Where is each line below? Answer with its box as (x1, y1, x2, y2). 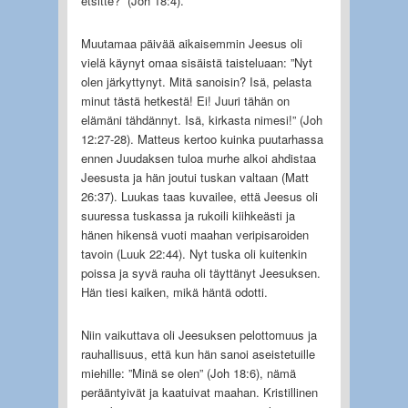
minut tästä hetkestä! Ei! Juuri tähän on (80, 91, 290, 109)
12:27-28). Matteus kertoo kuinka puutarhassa (80, 129, 323, 148)
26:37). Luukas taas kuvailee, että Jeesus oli (80, 187, 318, 205)
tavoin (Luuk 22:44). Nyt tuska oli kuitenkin (80, 244, 307, 262)
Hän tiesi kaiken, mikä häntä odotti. (80, 282, 268, 301)
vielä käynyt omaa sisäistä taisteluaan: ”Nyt (80, 53, 312, 71)
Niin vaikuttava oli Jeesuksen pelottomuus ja (80, 325, 317, 343)
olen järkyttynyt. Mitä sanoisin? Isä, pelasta (80, 72, 311, 90)
